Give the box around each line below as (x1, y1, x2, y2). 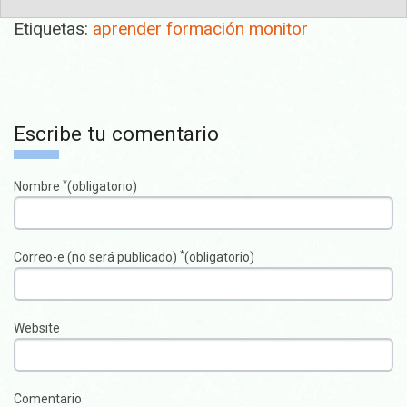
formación (166, 17, 244, 39)
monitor (249, 17, 308, 39)
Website (14, 321, 60, 336)
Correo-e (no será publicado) (14, 250, 180, 265)
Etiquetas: (14, 17, 88, 39)
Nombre (14, 179, 63, 194)
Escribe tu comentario (14, 122, 219, 147)
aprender (93, 17, 162, 39)
